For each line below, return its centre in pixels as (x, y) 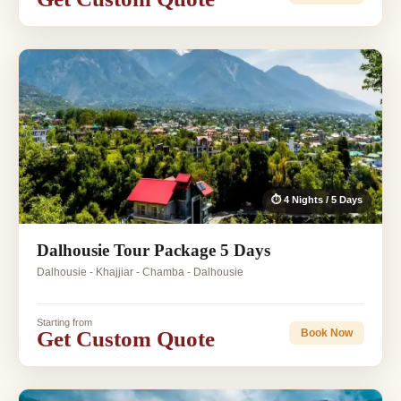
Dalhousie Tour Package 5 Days (154, 250)
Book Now (327, 333)
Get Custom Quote (126, 338)
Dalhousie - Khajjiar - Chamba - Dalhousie (140, 272)
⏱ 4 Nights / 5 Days (317, 199)
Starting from (64, 322)
